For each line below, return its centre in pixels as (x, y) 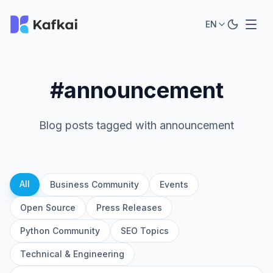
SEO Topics (145, 231)
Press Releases (129, 207)
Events (174, 184)
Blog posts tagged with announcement (136, 125)
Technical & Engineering (72, 254)
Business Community (94, 184)
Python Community (60, 231)
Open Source (48, 207)
